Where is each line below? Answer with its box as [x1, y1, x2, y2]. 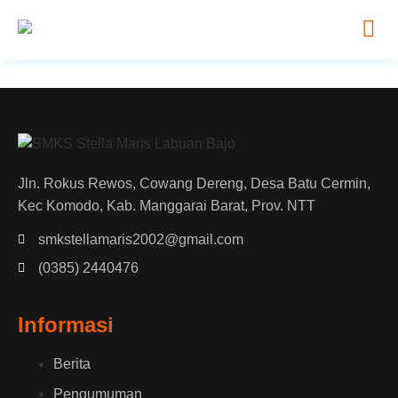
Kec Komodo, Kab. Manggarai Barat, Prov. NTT [18, 197, 315, 213]
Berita [53, 356, 91, 372]
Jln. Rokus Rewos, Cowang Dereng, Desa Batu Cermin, [18, 175, 370, 191]
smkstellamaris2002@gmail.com [37, 232, 243, 248]
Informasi [18, 313, 114, 338]
